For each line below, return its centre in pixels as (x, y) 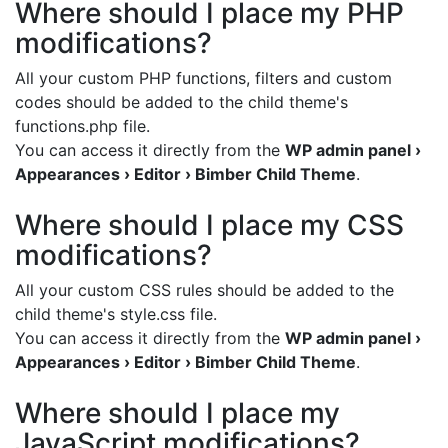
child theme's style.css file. (116, 313)
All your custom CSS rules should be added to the (204, 289)
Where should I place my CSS (209, 224)
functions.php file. (82, 125)
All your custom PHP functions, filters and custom (203, 77)
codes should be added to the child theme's (181, 101)
